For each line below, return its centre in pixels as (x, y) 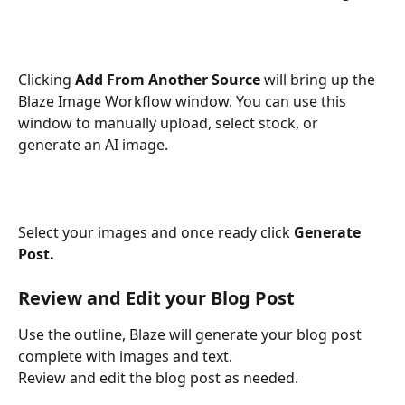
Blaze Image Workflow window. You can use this (184, 101)
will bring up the (320, 79)
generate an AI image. (95, 144)
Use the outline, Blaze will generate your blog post (192, 335)
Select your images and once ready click (156, 232)
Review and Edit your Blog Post (156, 298)
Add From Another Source (168, 79)
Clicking (47, 79)
